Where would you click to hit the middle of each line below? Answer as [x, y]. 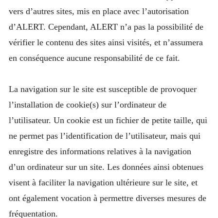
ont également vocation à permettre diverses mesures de [107, 198]
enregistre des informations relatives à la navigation [100, 152]
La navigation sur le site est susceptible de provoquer [102, 89]
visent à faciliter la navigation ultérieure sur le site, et [103, 183]
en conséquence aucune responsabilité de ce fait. [94, 58]
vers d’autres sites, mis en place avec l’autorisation [99, 11]
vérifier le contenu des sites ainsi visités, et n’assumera [106, 42]
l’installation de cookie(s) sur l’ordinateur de [87, 105]
